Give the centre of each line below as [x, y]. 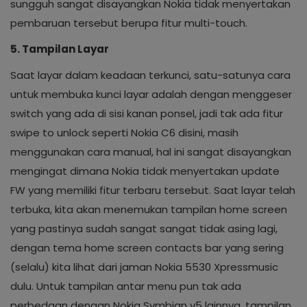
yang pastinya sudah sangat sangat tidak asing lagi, [144, 229]
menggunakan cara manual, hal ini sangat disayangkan [151, 152]
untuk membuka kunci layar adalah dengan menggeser [151, 94]
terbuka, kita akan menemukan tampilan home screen [149, 209]
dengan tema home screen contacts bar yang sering [147, 248]
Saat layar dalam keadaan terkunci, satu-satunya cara [150, 75]
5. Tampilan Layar [60, 49]
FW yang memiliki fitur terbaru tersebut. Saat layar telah [153, 190]
